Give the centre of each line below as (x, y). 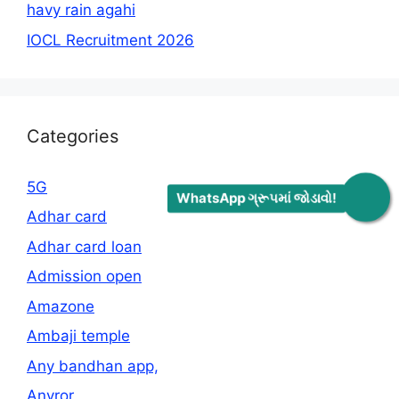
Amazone (61, 306)
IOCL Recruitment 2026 (110, 40)
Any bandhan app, (93, 366)
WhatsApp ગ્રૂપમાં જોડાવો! (256, 198)
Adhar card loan (84, 246)
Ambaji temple (78, 336)
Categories (73, 136)
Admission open (84, 277)
